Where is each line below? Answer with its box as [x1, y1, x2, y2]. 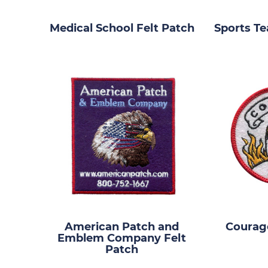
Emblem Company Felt [57, 231, 187, 245]
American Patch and [65, 220, 179, 233]
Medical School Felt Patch [49, 21, 194, 35]
